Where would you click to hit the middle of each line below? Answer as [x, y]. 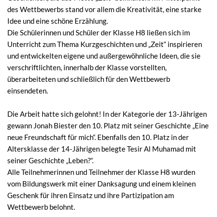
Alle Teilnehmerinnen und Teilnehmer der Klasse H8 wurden [101, 172]
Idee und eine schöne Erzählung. [58, 21]
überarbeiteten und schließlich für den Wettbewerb [89, 79]
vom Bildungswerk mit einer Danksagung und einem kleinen [101, 183]
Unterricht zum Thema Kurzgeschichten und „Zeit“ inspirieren [105, 44]
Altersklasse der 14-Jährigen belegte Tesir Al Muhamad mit [102, 148]
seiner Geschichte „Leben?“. [50, 160]
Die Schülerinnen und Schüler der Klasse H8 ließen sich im [99, 32]
